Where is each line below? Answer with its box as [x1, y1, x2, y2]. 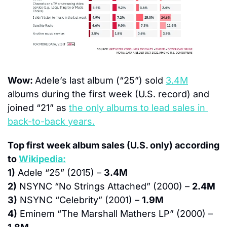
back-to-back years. [8, 116, 95, 127]
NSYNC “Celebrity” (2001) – [17, 194, 142, 205]
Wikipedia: [19, 153, 66, 164]
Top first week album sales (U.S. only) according [8, 139, 219, 150]
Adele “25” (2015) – [15, 167, 104, 178]
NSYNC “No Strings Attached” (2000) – [17, 180, 192, 192]
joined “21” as [8, 102, 69, 113]
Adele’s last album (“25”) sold [35, 74, 166, 86]
